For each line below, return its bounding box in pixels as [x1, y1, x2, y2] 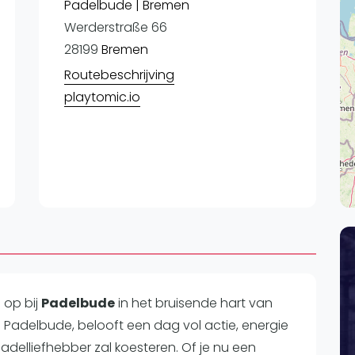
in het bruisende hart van [115, 293, 273, 312]
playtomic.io [63, 88, 140, 106]
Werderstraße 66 [63, 18, 167, 36]
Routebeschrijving [63, 66, 174, 84]
